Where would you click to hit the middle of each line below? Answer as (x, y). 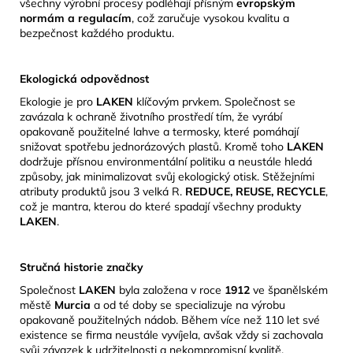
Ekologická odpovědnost (84, 78)
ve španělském (289, 290)
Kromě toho (256, 146)
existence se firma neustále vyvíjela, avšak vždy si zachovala (171, 334)
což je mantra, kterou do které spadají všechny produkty (160, 206)
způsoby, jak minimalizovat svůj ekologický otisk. (139, 176)
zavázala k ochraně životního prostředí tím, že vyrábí (151, 116)
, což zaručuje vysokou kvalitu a (210, 18)
